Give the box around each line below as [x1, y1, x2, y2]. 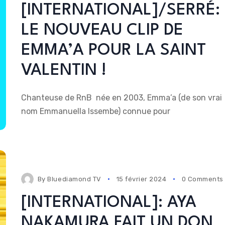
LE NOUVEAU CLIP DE [21, 22, 183, 39]
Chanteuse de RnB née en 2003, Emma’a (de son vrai [21, 93, 222, 103]
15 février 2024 [116, 175, 167, 183]
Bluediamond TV [47, 175, 101, 183]
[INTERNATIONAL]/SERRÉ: [21, 2, 220, 19]
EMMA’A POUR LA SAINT [21, 42, 206, 59]
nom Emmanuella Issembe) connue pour [21, 106, 170, 117]
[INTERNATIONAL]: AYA [21, 194, 196, 211]
